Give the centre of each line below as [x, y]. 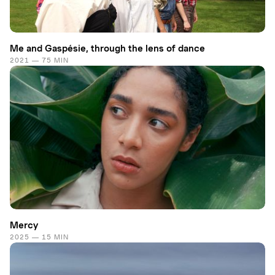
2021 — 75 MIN [39, 60]
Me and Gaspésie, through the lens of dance [107, 48]
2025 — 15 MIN [39, 237]
